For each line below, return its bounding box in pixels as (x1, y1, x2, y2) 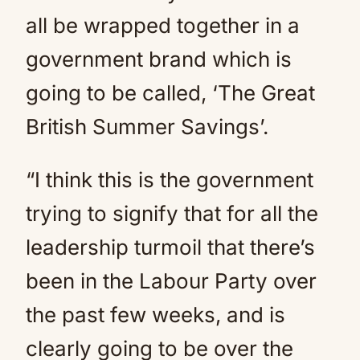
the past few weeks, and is (26, 302, 285, 327)
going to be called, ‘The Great (26, 80, 315, 105)
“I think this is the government (26, 167, 313, 192)
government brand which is (26, 47, 292, 72)
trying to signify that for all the (26, 201, 318, 226)
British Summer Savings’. (26, 114, 268, 139)
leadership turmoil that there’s (26, 235, 315, 260)
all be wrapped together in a (26, 13, 300, 38)
